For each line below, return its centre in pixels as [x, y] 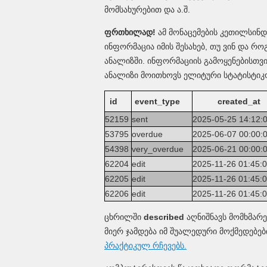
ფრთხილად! [130, 32]
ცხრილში [124, 217]
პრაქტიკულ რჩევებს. [145, 245]
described [164, 217]
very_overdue [159, 149]
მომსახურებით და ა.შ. [147, 9]
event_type [157, 101]
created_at [239, 101]
